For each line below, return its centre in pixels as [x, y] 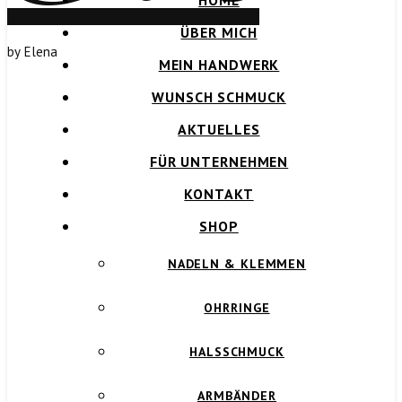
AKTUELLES [219, 129]
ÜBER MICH [219, 32]
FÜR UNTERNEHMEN [219, 162]
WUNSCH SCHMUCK [219, 97]
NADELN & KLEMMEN [237, 264]
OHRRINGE [237, 308]
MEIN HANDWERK [219, 65]
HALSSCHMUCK [237, 352]
